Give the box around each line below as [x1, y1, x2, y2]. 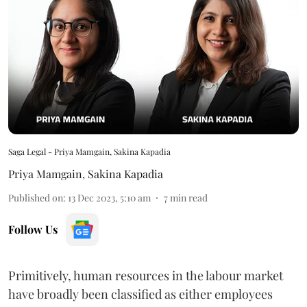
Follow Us [8, 221, 58, 236]
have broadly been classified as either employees [8, 285, 273, 302]
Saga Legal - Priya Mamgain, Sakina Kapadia [8, 145, 171, 157]
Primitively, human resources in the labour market [8, 267, 283, 284]
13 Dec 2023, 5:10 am [68, 191, 151, 204]
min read [170, 191, 208, 204]
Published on [8, 191, 63, 204]
